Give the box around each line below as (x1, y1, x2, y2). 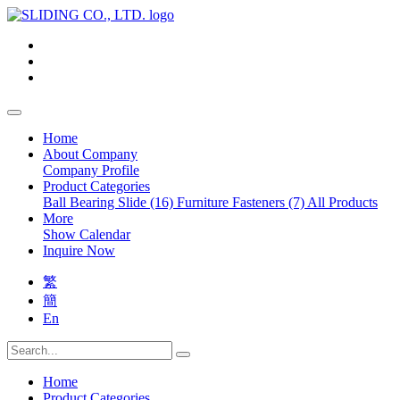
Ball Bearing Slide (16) (43, 195, 177, 210)
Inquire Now (43, 243, 115, 258)
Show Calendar (43, 227, 130, 242)
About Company (43, 146, 137, 162)
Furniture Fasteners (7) (177, 195, 307, 210)
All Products (307, 195, 378, 210)
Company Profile (43, 162, 139, 178)
